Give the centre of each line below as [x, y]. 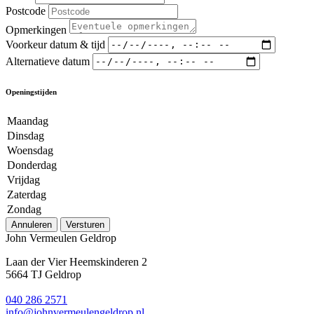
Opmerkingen [36, 29]
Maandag [28, 121]
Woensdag [30, 150]
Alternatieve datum [48, 61]
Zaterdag [27, 194]
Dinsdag [26, 135]
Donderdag [32, 165]
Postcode [26, 11]
